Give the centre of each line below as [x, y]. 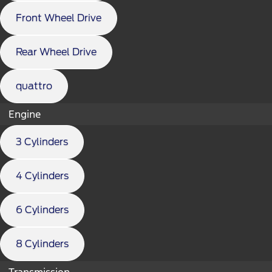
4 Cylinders [42, 175]
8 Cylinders [42, 243]
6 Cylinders [42, 209]
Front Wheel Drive [59, 18]
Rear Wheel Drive [56, 52]
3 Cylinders [42, 141]
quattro [34, 86]
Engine [25, 114]
